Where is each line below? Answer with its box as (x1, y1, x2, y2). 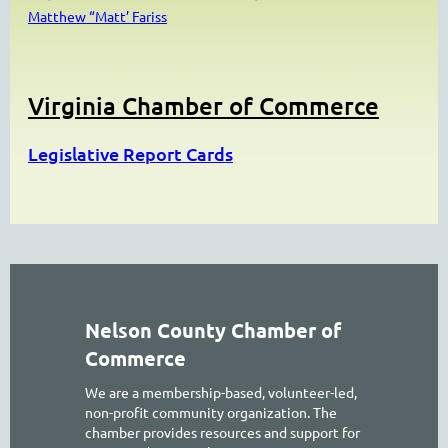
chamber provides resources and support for (85, 422, 360, 441)
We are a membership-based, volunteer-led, (85, 382, 357, 401)
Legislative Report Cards (28, 141, 233, 165)
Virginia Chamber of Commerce (28, 89, 379, 121)
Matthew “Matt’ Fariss (28, 6, 167, 25)
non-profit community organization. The (85, 402, 337, 421)
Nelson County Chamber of (85, 316, 341, 343)
